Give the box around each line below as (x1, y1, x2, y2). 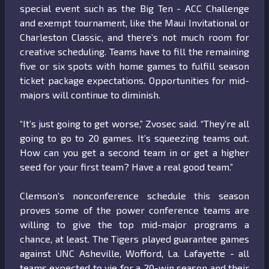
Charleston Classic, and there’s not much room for (20, 31, 249, 43)
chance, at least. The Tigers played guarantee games (20, 233, 249, 245)
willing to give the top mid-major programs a (20, 219, 249, 231)
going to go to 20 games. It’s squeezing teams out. (20, 132, 249, 144)
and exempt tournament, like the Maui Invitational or (20, 17, 249, 29)
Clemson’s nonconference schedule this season (20, 190, 249, 202)
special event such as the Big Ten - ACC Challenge (20, 2, 249, 14)
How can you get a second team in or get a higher (20, 147, 249, 159)
